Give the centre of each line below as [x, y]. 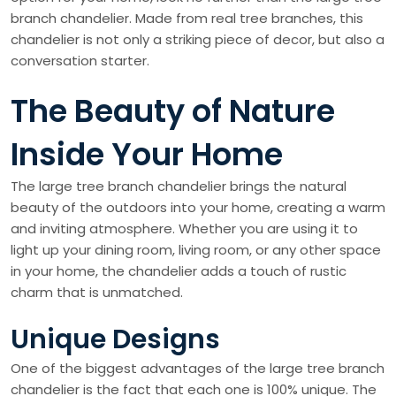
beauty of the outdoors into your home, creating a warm [198, 208]
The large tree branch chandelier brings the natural [179, 187]
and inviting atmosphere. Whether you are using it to [184, 229]
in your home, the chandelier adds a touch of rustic [179, 271]
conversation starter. [80, 61]
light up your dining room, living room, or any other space [196, 250]
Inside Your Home [147, 155]
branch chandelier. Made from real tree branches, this [187, 19]
